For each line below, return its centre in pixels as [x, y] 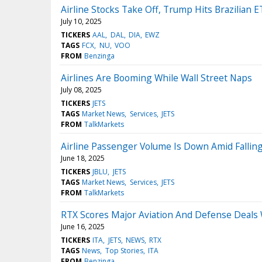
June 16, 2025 [83, 227]
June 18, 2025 [83, 158]
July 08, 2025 [81, 90]
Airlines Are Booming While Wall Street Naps [156, 78]
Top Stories [124, 251]
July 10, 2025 [81, 22]
